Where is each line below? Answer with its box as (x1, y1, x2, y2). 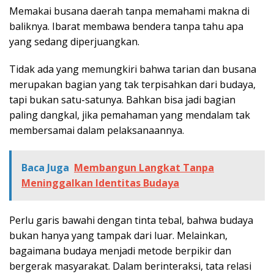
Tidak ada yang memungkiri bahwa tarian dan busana (9, 62, 256, 76)
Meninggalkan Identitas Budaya (21, 176, 179, 190)
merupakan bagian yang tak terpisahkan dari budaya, (9, 78, 256, 92)
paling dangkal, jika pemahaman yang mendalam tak (9, 108, 250, 122)
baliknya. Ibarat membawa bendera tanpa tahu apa (9, 20, 243, 34)
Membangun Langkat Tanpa (74, 161, 214, 175)
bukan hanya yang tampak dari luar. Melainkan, (9, 229, 228, 243)
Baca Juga (21, 161, 69, 175)
